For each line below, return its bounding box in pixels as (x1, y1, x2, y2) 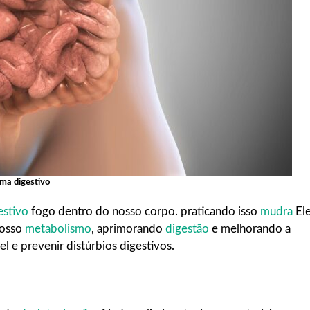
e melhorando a (209, 223, 291, 235)
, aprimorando (91, 223, 165, 235)
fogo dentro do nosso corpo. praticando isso (28, 206, 260, 218)
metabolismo (25, 223, 91, 235)
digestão (165, 223, 209, 235)
